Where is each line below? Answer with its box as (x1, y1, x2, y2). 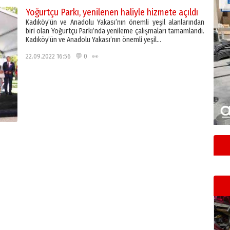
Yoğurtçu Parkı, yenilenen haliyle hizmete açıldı (26, 7, 198, 18)
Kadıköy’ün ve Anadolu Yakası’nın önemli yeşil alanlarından (26, 18, 204, 27)
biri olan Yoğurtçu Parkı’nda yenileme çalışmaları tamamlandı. (26, 27, 204, 35)
